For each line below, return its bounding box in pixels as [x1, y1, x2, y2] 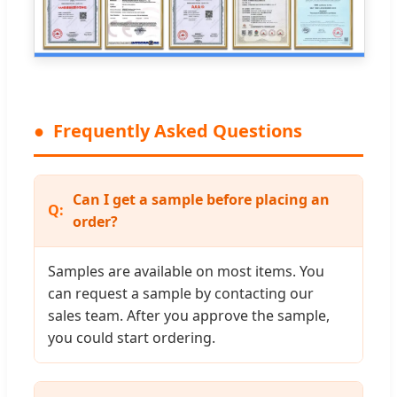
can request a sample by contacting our [48, 283, 314, 303]
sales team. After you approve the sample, [48, 305, 330, 325]
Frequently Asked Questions [53, 118, 302, 143]
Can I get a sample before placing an [73, 189, 330, 209]
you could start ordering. [48, 327, 215, 347]
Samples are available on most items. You [48, 261, 324, 281]
